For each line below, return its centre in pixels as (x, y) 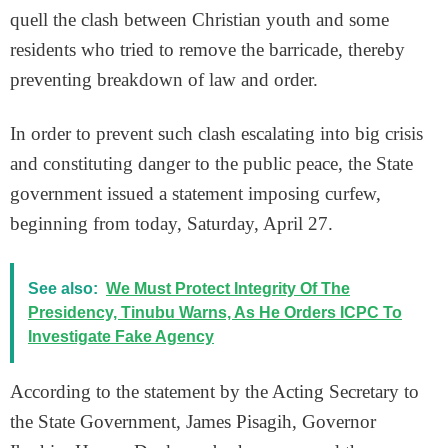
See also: (63, 288)
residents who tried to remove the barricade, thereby (207, 49)
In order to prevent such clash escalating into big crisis (216, 133)
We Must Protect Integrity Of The (228, 288)
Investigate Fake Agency (121, 336)
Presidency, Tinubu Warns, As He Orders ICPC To (215, 312)
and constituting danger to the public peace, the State (211, 163)
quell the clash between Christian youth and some (199, 19)
